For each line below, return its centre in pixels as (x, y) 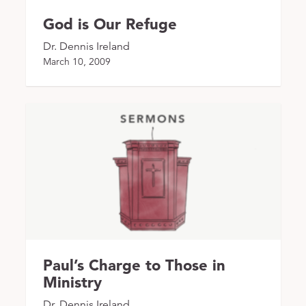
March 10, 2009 (76, 61)
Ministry (72, 282)
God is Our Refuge (110, 24)
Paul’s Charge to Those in (134, 265)
